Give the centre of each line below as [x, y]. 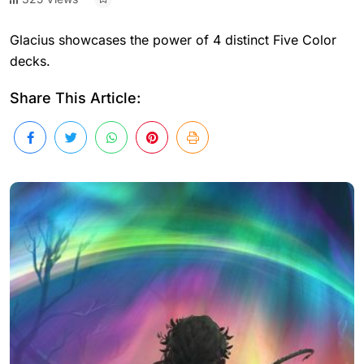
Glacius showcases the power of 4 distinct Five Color [173, 40]
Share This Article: [75, 98]
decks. [30, 61]
